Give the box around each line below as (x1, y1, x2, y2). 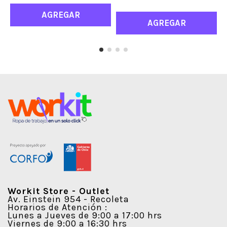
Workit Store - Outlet (8, 185, 109, 197)
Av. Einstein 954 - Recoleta (8, 193, 129, 205)
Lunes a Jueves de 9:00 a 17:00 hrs (8, 209, 162, 221)
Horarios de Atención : (8, 201, 107, 213)
